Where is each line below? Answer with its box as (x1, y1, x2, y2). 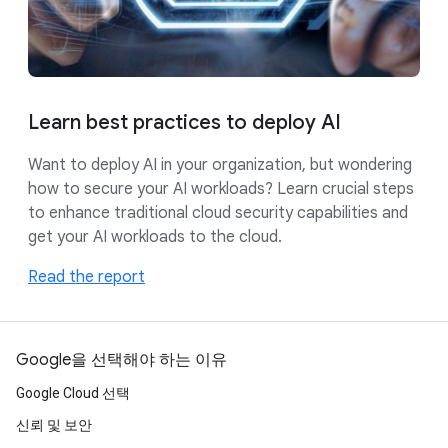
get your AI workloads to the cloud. (28, 226, 282, 247)
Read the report (28, 266, 145, 287)
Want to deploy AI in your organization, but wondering (28, 154, 412, 175)
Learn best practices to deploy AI (28, 109, 341, 135)
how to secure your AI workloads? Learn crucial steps (28, 178, 414, 199)
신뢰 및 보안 (16, 416, 92, 433)
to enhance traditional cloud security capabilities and (28, 202, 408, 223)
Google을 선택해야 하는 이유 (16, 349, 227, 370)
